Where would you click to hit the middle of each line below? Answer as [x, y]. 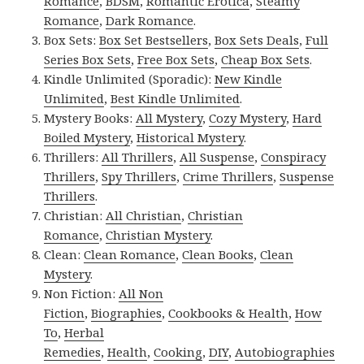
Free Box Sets [176, 60]
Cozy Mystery [248, 118]
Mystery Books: [90, 118]
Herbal [84, 333]
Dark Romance [150, 21]
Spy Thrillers [139, 177]
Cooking [178, 352]
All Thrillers [138, 157]
